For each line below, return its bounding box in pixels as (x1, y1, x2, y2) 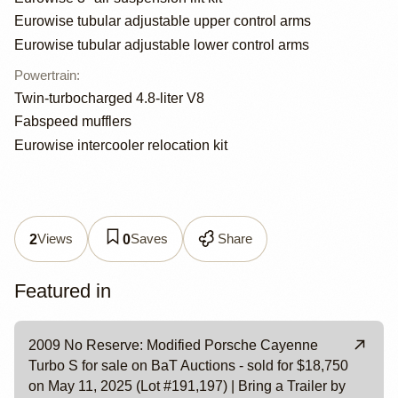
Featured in (14, 280, 111, 303)
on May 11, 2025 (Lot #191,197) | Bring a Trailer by (28, 378, 346, 394)
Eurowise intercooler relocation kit (14, 137, 227, 153)
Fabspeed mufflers (14, 114, 131, 130)
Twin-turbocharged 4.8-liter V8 (14, 91, 204, 107)
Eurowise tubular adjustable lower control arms (14, 36, 309, 52)
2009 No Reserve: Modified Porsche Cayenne (28, 337, 318, 353)
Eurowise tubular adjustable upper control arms (14, 13, 311, 29)
